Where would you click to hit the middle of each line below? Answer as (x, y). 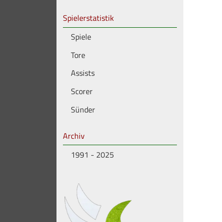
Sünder (83, 110)
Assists (83, 73)
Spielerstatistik (88, 18)
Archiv (74, 136)
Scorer (82, 91)
